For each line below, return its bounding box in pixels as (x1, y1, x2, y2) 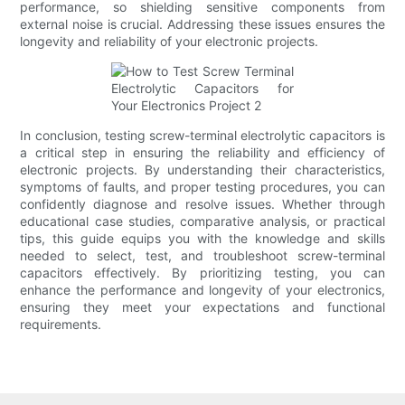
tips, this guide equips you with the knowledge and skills (20, 231, 385, 247)
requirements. (20, 316, 102, 333)
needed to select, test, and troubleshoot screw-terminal (20, 248, 385, 264)
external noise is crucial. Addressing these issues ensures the (20, 16, 385, 33)
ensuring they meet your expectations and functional (20, 299, 385, 316)
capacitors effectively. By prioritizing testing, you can (20, 265, 385, 281)
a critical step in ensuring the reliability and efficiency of (20, 145, 385, 161)
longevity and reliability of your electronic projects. (20, 33, 319, 50)
